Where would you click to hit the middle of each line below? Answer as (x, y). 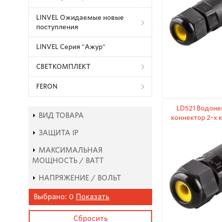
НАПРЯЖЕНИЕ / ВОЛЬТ (80, 178)
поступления (57, 27)
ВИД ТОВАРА (61, 115)
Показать (93, 197)
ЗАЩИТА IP (58, 133)
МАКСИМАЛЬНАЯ (71, 150)
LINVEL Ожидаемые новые (80, 18)
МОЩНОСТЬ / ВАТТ (68, 161)
